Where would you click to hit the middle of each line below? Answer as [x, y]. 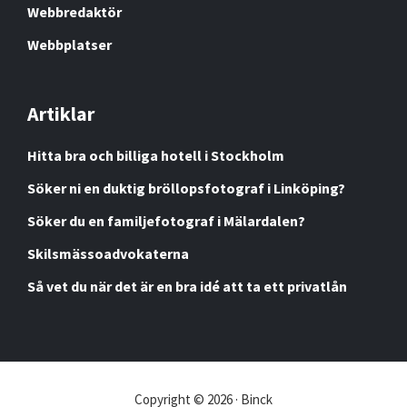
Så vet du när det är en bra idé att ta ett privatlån [187, 286]
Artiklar [61, 113]
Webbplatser [69, 44]
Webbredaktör [74, 11]
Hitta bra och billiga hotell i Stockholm [156, 155]
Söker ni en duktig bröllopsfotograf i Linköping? [186, 188]
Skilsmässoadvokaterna [108, 253]
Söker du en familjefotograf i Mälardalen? [166, 220]
